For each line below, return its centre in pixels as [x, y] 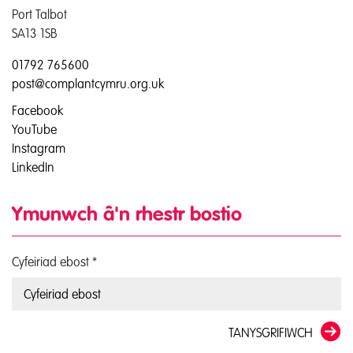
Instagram [39, 148]
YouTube [34, 129]
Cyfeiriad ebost [52, 262]
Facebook [37, 110]
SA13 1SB [35, 33]
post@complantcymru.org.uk [88, 84]
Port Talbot [39, 14]
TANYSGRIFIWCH [271, 333]
